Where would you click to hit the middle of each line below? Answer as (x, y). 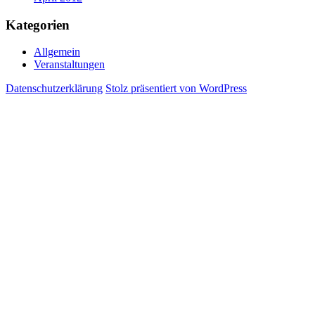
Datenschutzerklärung (54, 89)
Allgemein (57, 52)
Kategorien (38, 25)
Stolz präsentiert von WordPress (176, 89)
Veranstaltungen (69, 65)
